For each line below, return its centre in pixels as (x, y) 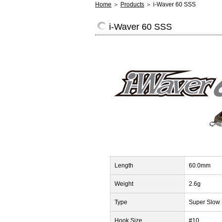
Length (124, 166)
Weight (124, 184)
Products (132, 4)
